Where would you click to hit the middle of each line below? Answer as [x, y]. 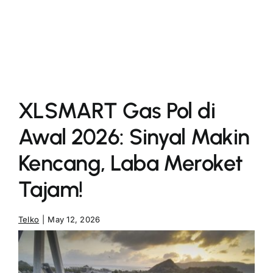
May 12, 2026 [74, 219]
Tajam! [51, 189]
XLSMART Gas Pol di [117, 111]
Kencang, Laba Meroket [130, 163]
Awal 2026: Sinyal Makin [134, 137]
